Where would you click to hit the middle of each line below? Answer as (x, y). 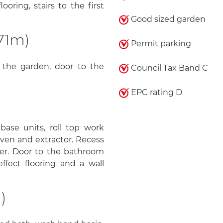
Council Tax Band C (168, 68)
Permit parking (160, 44)
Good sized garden (167, 19)
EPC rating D (155, 92)
